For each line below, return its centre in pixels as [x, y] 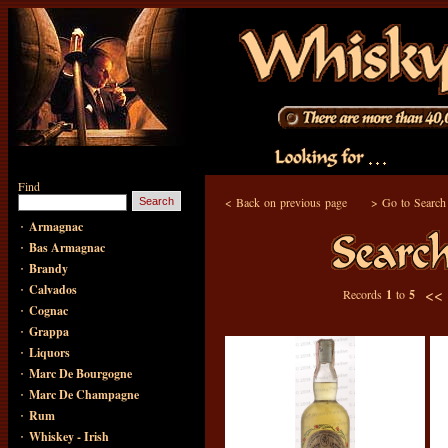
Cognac [48, 310]
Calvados [53, 289]
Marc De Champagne [84, 394]
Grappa [49, 331]
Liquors [49, 352]
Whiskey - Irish [69, 436]
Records [364, 294]
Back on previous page [291, 202]
